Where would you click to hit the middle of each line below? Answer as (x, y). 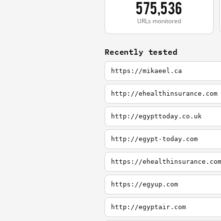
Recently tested (141, 52)
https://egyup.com (145, 184)
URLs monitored (159, 21)
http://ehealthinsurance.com (164, 94)
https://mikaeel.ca (147, 71)
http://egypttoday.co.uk (156, 116)
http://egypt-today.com (154, 139)
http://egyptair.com (148, 207)
